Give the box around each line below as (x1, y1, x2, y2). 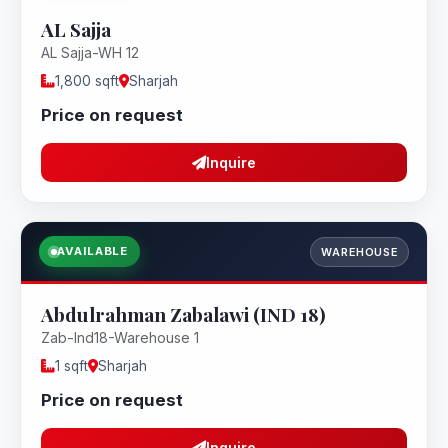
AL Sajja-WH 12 (41, 44, 139, 61)
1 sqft (55, 358, 88, 374)
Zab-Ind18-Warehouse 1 (41, 329, 199, 346)
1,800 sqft (55, 73, 119, 89)
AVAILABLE (57, 244, 129, 258)
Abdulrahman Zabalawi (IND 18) (41, 301, 326, 327)
